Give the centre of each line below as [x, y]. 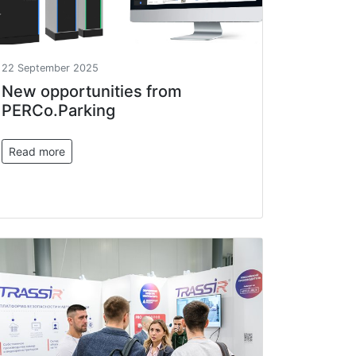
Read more [37, 151]
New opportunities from [92, 91]
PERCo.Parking [58, 110]
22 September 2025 [50, 68]
